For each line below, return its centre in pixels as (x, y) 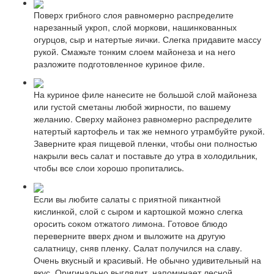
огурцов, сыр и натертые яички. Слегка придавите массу (147, 39)
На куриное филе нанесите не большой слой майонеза (145, 94)
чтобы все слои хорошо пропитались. (109, 168)
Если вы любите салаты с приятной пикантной (127, 198)
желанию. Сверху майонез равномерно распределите (143, 119)
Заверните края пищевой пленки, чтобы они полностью (146, 143)
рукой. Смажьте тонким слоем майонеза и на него (135, 51)
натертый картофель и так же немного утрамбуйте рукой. (149, 131)
